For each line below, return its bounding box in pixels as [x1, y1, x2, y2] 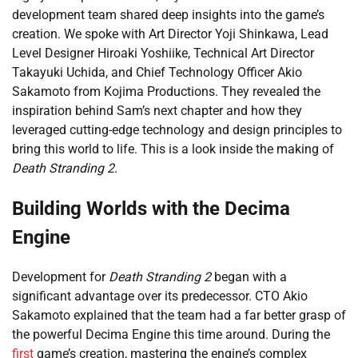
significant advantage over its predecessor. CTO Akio [12, 288, 308, 304]
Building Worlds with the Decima [12, 197, 290, 220]
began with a [211, 268, 287, 284]
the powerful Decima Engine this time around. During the [12, 326, 330, 342]
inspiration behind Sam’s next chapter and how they [12, 102, 302, 118]
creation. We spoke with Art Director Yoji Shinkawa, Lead [12, 26, 328, 42]
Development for [12, 268, 109, 284]
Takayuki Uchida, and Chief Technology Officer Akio [12, 64, 302, 80]
